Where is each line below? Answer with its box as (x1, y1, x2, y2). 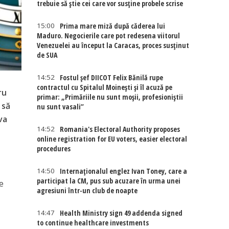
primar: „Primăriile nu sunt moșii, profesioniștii (37, 92, 184, 102)
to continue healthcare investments (37, 218, 149, 227)
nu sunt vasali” (37, 102, 84, 111)
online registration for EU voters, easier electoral (37, 134, 188, 144)
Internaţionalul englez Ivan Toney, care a (60, 166, 188, 176)
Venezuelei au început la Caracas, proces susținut (37, 40, 190, 50)
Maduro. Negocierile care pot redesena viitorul (37, 31, 180, 40)
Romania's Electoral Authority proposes (60, 124, 180, 134)
